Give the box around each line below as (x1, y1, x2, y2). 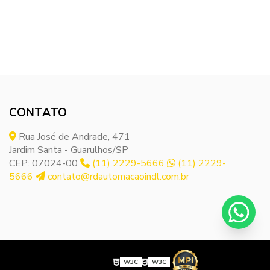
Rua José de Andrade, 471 (16, 130, 130, 143)
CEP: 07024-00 (8, 157, 78, 170)
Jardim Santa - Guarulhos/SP (8, 143, 128, 157)
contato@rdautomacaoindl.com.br (45, 170, 189, 183)
